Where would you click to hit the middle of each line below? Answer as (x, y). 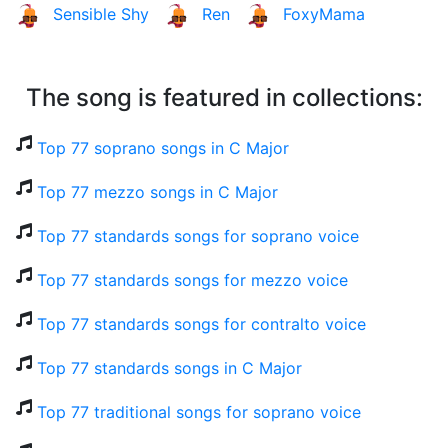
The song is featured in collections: (224, 98)
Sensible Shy (101, 14)
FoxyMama (324, 14)
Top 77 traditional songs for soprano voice (199, 412)
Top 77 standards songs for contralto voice (201, 324)
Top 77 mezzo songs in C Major (157, 192)
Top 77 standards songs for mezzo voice (192, 280)
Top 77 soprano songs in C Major (163, 148)
